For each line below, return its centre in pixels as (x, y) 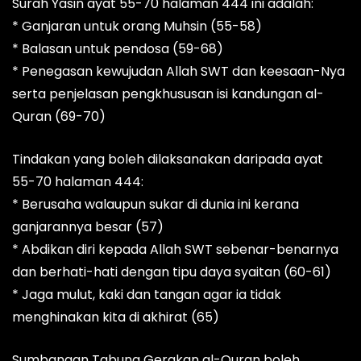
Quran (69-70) (59, 117)
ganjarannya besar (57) (88, 227)
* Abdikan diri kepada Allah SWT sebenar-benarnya (175, 250)
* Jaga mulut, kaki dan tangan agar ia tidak (147, 295)
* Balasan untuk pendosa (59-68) (118, 49)
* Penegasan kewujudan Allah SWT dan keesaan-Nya (178, 72)
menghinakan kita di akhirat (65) (116, 317)
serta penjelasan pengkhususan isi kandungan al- (168, 94)
